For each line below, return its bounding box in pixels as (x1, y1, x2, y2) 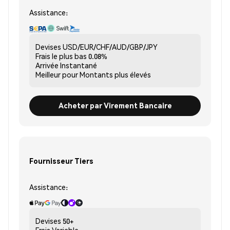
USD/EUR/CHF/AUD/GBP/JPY (63, 42, 158, 51)
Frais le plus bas (35, 51, 87, 61)
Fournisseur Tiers (29, 156, 93, 166)
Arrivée (35, 60, 59, 70)
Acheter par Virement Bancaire (58, 101, 172, 110)
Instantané (60, 60, 97, 70)
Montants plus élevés (80, 69, 151, 79)
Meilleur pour (35, 69, 78, 79)
